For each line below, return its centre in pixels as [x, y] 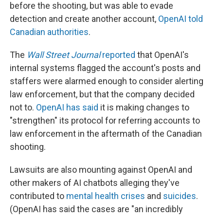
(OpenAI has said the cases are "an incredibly [96, 209]
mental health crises [106, 196]
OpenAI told [181, 19]
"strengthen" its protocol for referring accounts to [105, 120]
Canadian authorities [49, 32]
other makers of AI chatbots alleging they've [95, 183]
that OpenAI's [162, 55]
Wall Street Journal [64, 55]
